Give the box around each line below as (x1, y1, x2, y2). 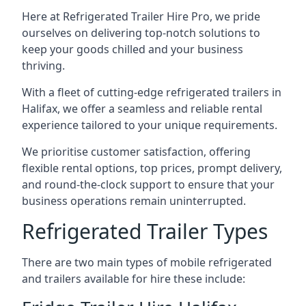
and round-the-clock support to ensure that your (22, 177, 275, 192)
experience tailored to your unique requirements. (22, 117, 277, 133)
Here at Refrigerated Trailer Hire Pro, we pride (22, 9, 260, 24)
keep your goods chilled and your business (22, 42, 243, 57)
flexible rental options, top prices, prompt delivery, (22, 161, 282, 176)
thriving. (22, 58, 65, 73)
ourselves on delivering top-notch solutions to (22, 25, 260, 40)
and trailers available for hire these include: (22, 271, 245, 286)
